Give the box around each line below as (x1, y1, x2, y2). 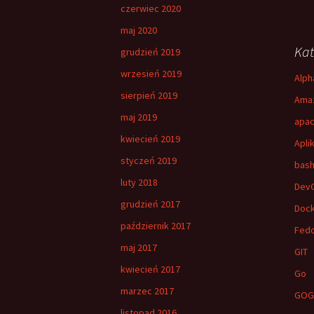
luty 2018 (121, 176, 158, 189)
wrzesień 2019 (121, 67, 182, 80)
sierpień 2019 (121, 89, 177, 102)
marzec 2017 (121, 285, 174, 297)
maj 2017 (121, 241, 157, 254)
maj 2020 (121, 24, 157, 36)
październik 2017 (121, 219, 191, 232)
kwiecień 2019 (121, 132, 180, 145)
